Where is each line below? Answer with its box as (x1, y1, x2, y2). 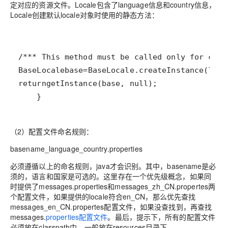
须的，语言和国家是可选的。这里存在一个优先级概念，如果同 (10, 171, 211, 182)
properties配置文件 (45, 212, 108, 222)
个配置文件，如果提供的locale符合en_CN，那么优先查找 (10, 191, 196, 202)
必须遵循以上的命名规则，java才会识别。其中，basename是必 (10, 161, 216, 172)
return (18, 79, 46, 89)
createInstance (138, 66, 204, 75)
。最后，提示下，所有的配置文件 (107, 212, 215, 222)
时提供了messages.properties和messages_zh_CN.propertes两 (10, 181, 216, 192)
